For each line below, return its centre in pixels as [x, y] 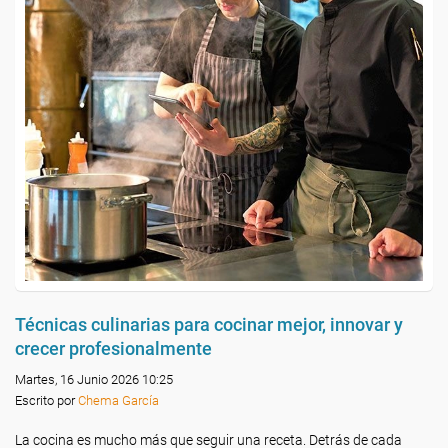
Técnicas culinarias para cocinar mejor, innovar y [209, 324]
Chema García [118, 400]
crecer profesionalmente [113, 348]
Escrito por [46, 400]
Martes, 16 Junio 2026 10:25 [94, 379]
